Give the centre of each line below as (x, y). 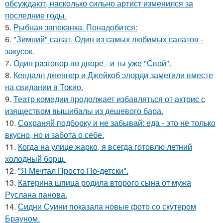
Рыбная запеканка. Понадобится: (75, 27)
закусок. (20, 51)
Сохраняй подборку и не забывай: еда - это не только (117, 122)
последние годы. (36, 15)
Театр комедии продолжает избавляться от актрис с (109, 99)
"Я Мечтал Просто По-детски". (73, 170)
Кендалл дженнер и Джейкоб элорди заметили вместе (113, 75)
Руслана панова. (36, 194)
